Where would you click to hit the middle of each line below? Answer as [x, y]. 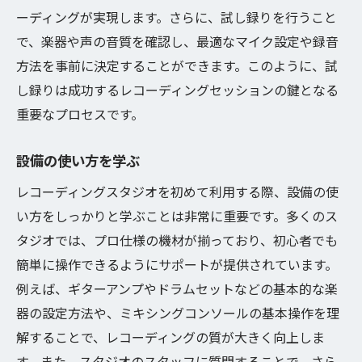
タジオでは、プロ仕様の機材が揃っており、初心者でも [177, 240]
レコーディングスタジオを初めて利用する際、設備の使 [177, 192]
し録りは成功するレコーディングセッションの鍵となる [177, 90]
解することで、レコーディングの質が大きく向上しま [170, 337]
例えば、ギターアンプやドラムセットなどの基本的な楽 [177, 288]
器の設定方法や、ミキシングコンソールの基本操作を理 [178, 313]
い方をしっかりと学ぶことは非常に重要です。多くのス [177, 216]
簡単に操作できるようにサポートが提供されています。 [177, 264]
